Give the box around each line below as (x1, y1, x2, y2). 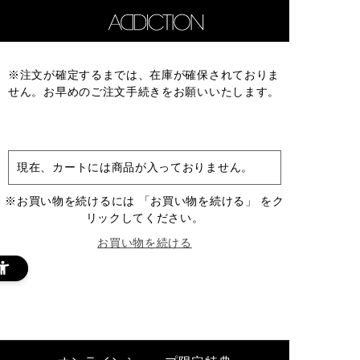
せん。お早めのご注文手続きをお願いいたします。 (8, 85, 280, 99)
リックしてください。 (85, 211, 204, 225)
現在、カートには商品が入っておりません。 (17, 161, 253, 174)
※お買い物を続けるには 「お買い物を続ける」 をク (5, 194, 284, 208)
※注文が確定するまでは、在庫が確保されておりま (8, 68, 280, 82)
